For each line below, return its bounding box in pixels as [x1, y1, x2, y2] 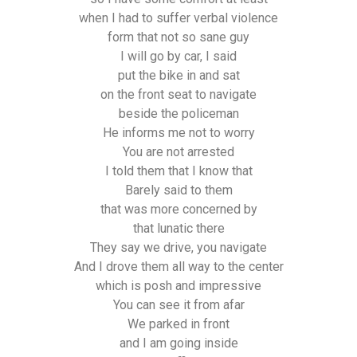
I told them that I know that [104, 163, 253, 178]
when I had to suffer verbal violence [79, 10, 278, 25]
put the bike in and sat [117, 67, 240, 83]
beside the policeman [118, 105, 239, 121]
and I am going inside [119, 335, 238, 351]
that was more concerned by [100, 201, 257, 217]
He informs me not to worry [102, 124, 255, 140]
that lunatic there [132, 220, 225, 236]
